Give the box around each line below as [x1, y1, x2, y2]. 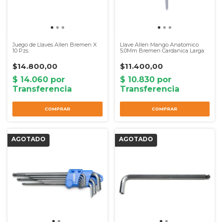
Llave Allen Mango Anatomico [119, 41, 199, 48]
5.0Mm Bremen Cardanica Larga [119, 47, 204, 54]
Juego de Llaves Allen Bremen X [12, 41, 97, 48]
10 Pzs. [12, 47, 29, 54]
